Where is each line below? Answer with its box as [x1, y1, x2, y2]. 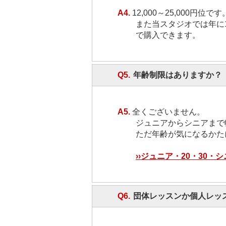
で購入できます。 [136, 31, 200, 39]
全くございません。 [130, 107, 205, 116]
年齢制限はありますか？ [133, 71, 222, 79]
